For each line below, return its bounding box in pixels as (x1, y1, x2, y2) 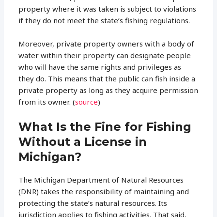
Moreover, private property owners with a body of (18, 38, 195, 48)
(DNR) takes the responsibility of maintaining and (18, 186, 189, 196)
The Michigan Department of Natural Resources (18, 174, 184, 185)
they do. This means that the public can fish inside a (18, 73, 196, 83)
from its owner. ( (18, 96, 76, 107)
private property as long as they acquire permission (18, 85, 199, 95)
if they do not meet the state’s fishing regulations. (18, 15, 190, 25)
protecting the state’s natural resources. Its (18, 198, 168, 208)
